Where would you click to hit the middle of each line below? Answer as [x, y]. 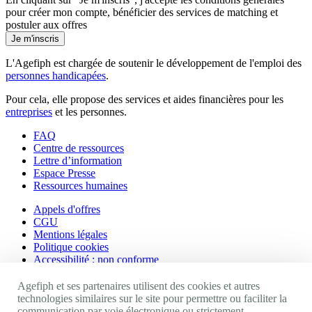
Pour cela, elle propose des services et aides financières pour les [145, 99]
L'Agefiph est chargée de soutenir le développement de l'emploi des [154, 63]
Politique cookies [71, 247]
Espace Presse [64, 173]
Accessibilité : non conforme [96, 259]
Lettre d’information [78, 160]
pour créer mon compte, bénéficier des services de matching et [142, 12]
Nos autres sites [61, 289]
